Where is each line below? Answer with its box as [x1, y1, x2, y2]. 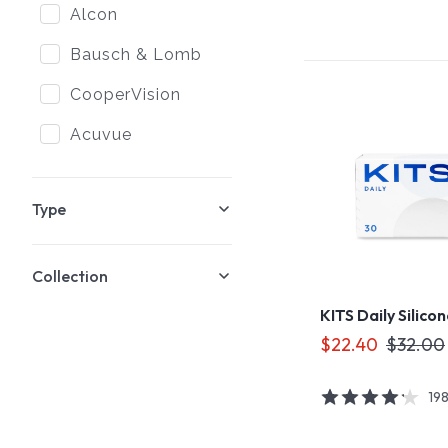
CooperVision [70, 85, 181, 104]
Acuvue [70, 125, 132, 144]
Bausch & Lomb [70, 45, 202, 64]
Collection [32, 266, 108, 286]
